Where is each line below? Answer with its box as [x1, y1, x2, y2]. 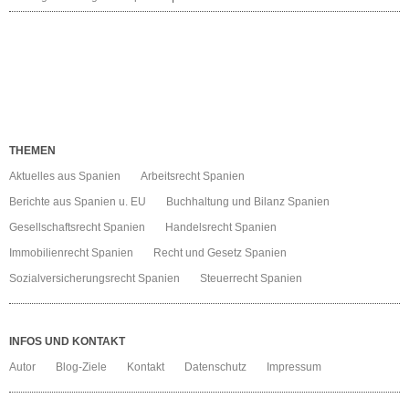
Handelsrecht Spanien [165, 221, 277, 234]
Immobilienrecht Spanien [9, 246, 133, 259]
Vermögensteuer [280, 24, 351, 37]
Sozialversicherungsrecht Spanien [9, 272, 180, 285]
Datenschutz [184, 361, 246, 373]
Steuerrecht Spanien [200, 272, 302, 285]
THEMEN [9, 144, 56, 157]
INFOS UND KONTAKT [9, 335, 125, 348]
